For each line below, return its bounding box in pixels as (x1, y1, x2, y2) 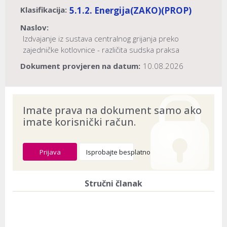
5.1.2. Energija (69, 5, 130, 17)
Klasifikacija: (20, 5, 67, 15)
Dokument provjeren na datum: (20, 61, 140, 71)
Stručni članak (85, 177, 142, 189)
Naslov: (20, 22, 49, 33)
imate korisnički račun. (23, 115, 136, 129)
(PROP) (161, 5, 192, 17)
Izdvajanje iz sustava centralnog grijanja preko (23, 33, 179, 44)
